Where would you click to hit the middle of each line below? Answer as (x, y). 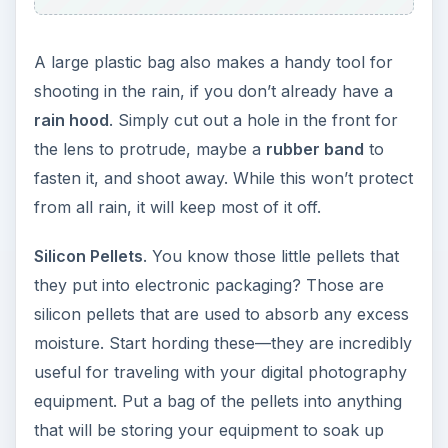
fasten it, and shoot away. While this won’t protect (223, 178)
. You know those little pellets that (270, 256)
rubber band (314, 149)
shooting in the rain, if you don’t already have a (213, 91)
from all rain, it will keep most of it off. (177, 207)
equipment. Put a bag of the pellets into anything (217, 401)
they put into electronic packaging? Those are (208, 285)
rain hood (71, 120)
